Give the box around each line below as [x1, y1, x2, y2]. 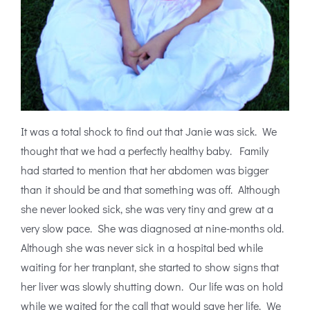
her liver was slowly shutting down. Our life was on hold [21, 279, 283, 294]
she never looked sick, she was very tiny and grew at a [21, 201, 273, 217]
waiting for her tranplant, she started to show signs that [21, 259, 279, 275]
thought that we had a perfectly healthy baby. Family [21, 143, 268, 158]
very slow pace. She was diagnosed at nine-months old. [21, 221, 286, 236]
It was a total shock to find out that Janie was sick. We [21, 124, 277, 139]
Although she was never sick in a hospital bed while [21, 240, 263, 255]
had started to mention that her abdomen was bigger [21, 163, 268, 178]
